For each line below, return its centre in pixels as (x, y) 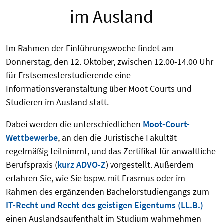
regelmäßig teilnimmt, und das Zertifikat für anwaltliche (111, 151)
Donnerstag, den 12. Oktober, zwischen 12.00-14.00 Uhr (110, 62)
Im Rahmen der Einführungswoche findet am (90, 48)
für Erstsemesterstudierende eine (68, 75)
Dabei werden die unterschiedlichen (74, 124)
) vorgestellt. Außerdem (150, 165)
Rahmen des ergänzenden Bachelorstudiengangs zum (108, 192)
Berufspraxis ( (32, 165)
